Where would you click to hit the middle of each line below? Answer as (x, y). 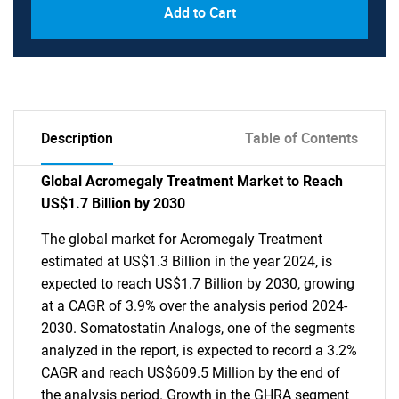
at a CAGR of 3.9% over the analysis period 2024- (194, 306)
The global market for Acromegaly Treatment (182, 239)
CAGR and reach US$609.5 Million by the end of (191, 373)
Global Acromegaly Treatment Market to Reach (192, 181)
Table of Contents (301, 138)
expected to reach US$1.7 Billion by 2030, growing (198, 284)
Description (77, 138)
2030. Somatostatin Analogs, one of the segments (198, 328)
